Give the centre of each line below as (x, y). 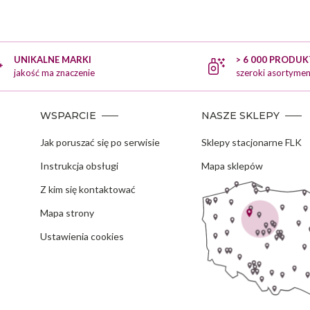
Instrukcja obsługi (79, 166)
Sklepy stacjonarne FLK (251, 142)
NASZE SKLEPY (240, 116)
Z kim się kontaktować (88, 189)
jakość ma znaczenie (54, 73)
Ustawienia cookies (82, 236)
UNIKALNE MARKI (52, 60)
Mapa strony (67, 213)
